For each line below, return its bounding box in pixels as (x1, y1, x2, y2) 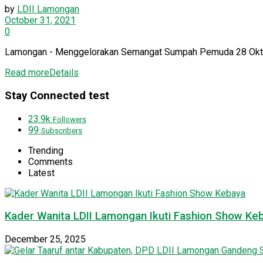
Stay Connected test (5, 89, 109, 102)
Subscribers (41, 126, 82, 135)
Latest (28, 167, 55, 178)
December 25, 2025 (5, 234, 86, 245)
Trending (28, 144, 63, 156)
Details (49, 67, 79, 79)
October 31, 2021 (5, 15, 76, 26)
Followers (53, 114, 86, 124)
